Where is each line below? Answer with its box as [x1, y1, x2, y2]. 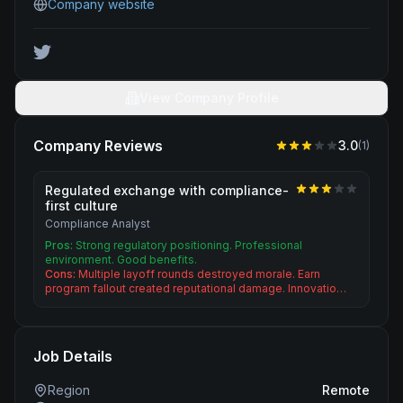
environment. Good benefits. [45, 253, 197, 266]
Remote [322, 382, 370, 398]
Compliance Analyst [45, 217, 150, 230]
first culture [45, 198, 118, 213]
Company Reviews [33, 137, 163, 155]
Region [48, 382, 90, 398]
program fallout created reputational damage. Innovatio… [45, 282, 346, 295]
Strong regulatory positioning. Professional [76, 238, 302, 252]
